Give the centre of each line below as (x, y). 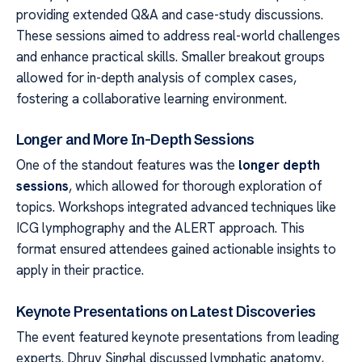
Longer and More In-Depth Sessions (135, 140)
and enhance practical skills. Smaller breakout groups (170, 56)
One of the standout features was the (127, 165)
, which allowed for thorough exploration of (196, 186)
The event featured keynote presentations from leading (178, 337)
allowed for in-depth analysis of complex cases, (156, 77)
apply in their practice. (80, 270)
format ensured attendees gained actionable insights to (176, 249)
